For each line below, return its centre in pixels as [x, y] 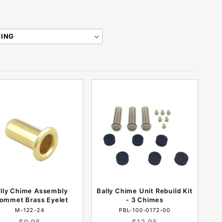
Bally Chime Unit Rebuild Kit [145, 191]
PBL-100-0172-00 [145, 210]
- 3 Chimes [145, 200]
